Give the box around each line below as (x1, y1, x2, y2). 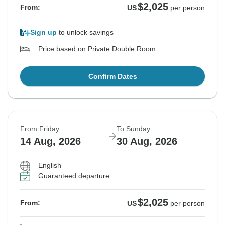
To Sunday (117, 125, 150, 133)
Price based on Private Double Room (38, 45, 156, 53)
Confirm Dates (88, 72, 137, 81)
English (38, 161, 61, 170)
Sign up (30, 28, 57, 37)
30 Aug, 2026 (117, 136, 177, 147)
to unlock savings (57, 28, 114, 37)
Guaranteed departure (38, 172, 109, 180)
